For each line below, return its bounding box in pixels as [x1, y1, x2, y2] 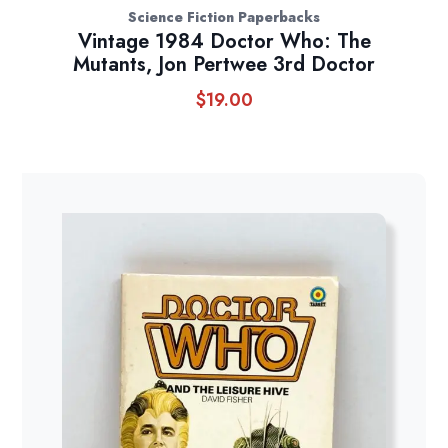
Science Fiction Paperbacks [128, 6, 320, 27]
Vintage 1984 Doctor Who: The [77, 26, 371, 56]
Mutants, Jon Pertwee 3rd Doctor [73, 49, 375, 79]
